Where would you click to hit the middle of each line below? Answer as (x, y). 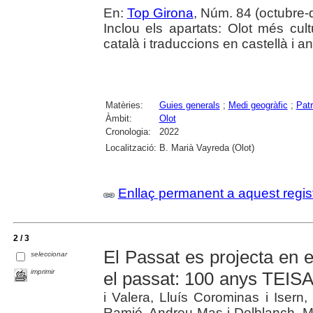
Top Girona (160, 13)
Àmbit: (118, 118)
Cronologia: (128, 131)
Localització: (131, 147)
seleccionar (49, 254)
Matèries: (124, 105)
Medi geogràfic (258, 105)
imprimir (43, 271)
